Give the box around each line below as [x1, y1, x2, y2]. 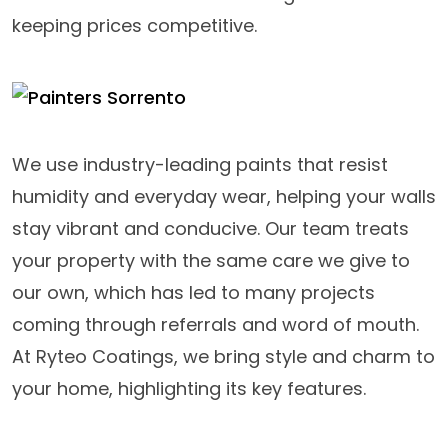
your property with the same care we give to [12, 247, 410, 273]
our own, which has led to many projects [12, 279, 375, 305]
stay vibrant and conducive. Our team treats [12, 215, 409, 241]
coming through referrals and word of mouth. [12, 311, 419, 337]
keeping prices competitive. [12, 12, 257, 38]
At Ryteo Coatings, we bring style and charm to [12, 343, 435, 369]
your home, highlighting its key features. [12, 375, 366, 401]
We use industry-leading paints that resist [12, 151, 388, 177]
